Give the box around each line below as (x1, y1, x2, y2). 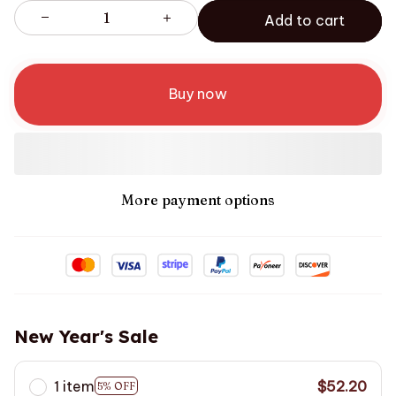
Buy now (169, 85, 227, 103)
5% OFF (97, 379, 135, 393)
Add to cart (264, 11, 346, 30)
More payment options (121, 190, 275, 209)
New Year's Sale (14, 324, 158, 347)
